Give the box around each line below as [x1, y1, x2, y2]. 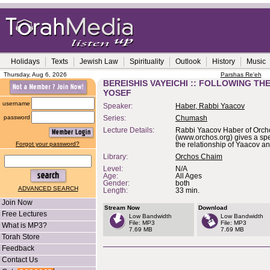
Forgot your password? [16, 140, 80, 147]
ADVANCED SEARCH [17, 185, 78, 192]
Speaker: [103, 102, 136, 110]
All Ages [175, 172, 202, 180]
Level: [103, 165, 123, 172]
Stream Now [104, 204, 140, 211]
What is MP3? [2, 221, 47, 230]
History [212, 57, 235, 66]
